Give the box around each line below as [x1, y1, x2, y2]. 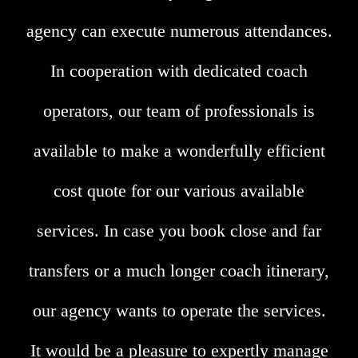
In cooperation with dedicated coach [50, 61, 308, 82]
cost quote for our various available [54, 181, 304, 201]
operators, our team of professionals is [43, 101, 315, 121]
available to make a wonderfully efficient [33, 141, 325, 161]
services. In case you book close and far [37, 221, 321, 241]
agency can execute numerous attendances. [26, 21, 332, 42]
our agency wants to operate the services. [32, 300, 326, 321]
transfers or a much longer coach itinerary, [29, 261, 329, 281]
